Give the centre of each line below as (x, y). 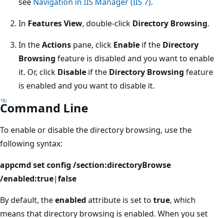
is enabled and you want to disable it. (87, 85)
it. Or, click (38, 72)
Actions (56, 45)
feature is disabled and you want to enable (135, 58)
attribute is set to (120, 200)
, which (183, 200)
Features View (55, 23)
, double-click (107, 23)
